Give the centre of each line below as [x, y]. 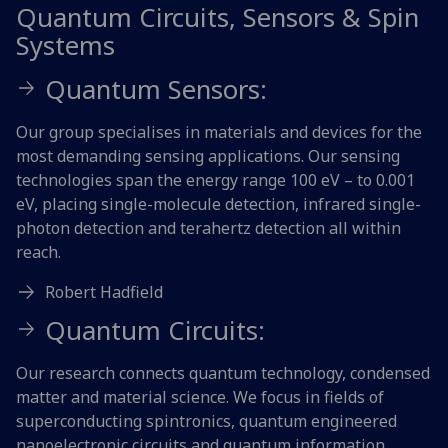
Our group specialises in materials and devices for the [219, 131]
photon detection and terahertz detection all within [208, 227]
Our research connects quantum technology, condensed [223, 372]
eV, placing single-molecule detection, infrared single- [218, 203]
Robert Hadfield [103, 291]
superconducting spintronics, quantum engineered [206, 420]
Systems [65, 45]
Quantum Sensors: [155, 89]
